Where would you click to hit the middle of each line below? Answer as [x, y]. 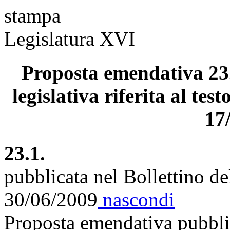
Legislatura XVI [70, 39]
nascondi [136, 199]
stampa [32, 16]
